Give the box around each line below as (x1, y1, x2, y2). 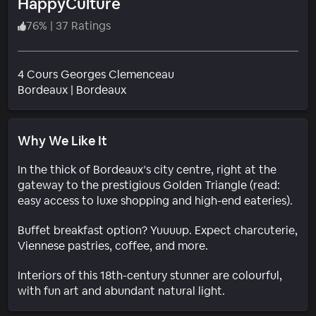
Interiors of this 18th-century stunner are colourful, (18, 267, 282, 283)
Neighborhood (126, 81, 202, 97)
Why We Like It (18, 132, 107, 149)
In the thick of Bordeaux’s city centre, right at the (18, 162, 276, 177)
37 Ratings (56, 18, 111, 33)
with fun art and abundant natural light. (18, 283, 225, 298)
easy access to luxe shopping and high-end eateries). (18, 193, 293, 208)
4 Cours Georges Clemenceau (18, 66, 174, 82)
